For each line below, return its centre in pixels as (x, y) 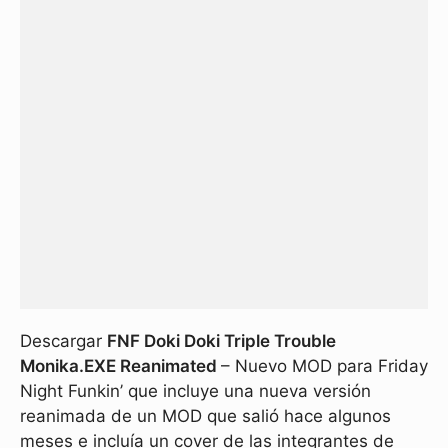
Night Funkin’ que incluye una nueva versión (195, 391)
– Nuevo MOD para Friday (324, 366)
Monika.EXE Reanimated (120, 366)
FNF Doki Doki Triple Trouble (221, 341)
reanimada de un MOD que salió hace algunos (205, 416)
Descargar (63, 341)
